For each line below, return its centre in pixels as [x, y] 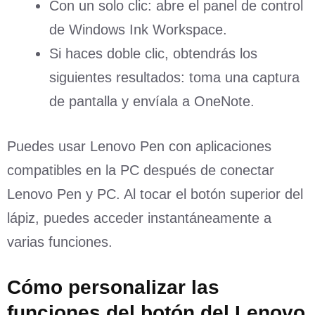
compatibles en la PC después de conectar [141, 170]
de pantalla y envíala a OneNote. [152, 101]
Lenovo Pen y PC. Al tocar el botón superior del [155, 194]
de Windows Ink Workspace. [138, 29]
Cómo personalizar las [113, 287]
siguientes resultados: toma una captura [174, 77]
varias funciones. [60, 242]
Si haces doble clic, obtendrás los [153, 53]
